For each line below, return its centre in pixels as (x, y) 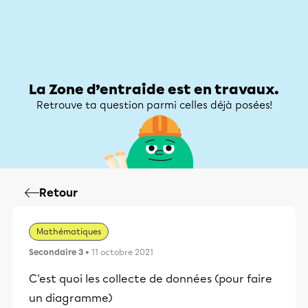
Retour (58, 193)
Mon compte (254, 51)
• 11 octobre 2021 (118, 252)
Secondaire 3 (56, 252)
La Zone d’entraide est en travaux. (154, 89)
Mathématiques (69, 232)
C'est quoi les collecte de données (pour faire (151, 279)
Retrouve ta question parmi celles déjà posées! (154, 105)
